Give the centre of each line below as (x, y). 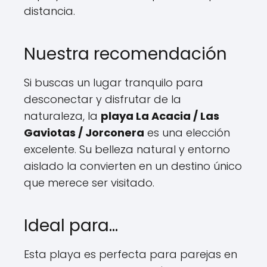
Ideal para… (71, 225)
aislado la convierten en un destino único (133, 166)
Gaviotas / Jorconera (84, 132)
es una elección (187, 132)
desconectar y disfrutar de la (103, 99)
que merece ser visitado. (89, 182)
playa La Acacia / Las (160, 116)
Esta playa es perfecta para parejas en (131, 254)
